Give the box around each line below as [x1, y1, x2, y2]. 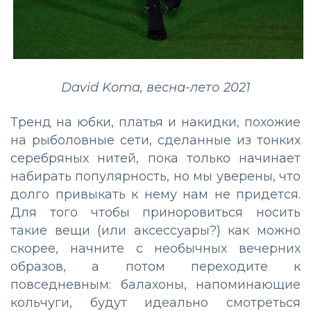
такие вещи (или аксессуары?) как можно [10, 222, 301, 238]
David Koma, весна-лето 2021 [60, 79, 251, 95]
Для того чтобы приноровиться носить [10, 204, 301, 220]
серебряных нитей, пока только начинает [10, 150, 301, 166]
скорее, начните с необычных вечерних [10, 240, 301, 256]
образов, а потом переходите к [10, 258, 301, 274]
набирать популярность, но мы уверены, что [10, 168, 301, 184]
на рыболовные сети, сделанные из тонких [10, 132, 301, 148]
